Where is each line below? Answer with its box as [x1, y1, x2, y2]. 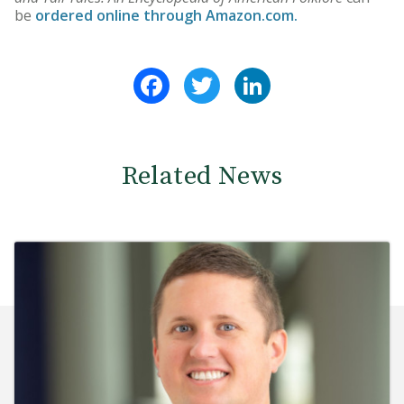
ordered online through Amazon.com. [35, 5, 298, 26]
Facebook [170, 65, 236, 86]
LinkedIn [271, 65, 329, 86]
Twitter [220, 65, 275, 86]
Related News [121, 160, 283, 194]
